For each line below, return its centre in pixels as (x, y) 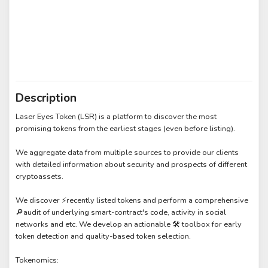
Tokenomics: (37, 261)
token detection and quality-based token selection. (103, 237)
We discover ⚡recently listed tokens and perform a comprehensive (132, 201)
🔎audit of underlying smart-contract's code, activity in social (121, 213)
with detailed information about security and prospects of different (132, 165)
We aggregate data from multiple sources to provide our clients (127, 153)
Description (46, 98)
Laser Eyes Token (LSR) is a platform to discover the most (116, 117)
